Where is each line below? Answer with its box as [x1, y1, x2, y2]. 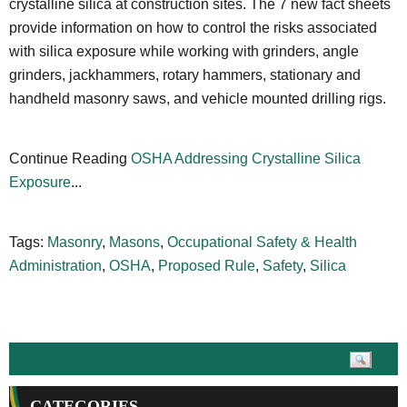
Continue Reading [9, 150, 131, 166]
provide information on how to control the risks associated [9, 19, 377, 35]
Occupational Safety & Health [167, 233, 357, 250]
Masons [109, 233, 160, 250]
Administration [9, 257, 102, 273]
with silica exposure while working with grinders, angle [9, 43, 359, 59]
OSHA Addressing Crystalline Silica [131, 150, 361, 166]
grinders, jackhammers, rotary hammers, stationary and [9, 66, 361, 83]
